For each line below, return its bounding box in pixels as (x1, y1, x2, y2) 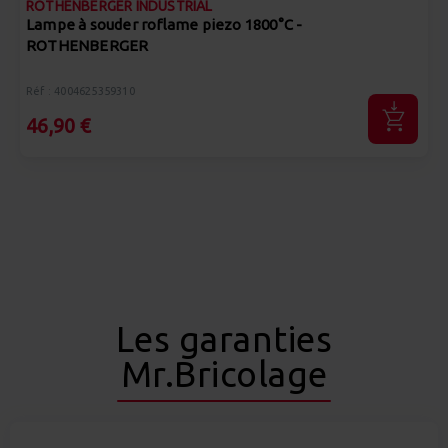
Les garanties (115, 319, 333, 359)
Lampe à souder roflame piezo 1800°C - (26, 16, 303, 33)
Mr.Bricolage (120, 354, 328, 394)
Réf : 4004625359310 (26, 85, 135, 97)
